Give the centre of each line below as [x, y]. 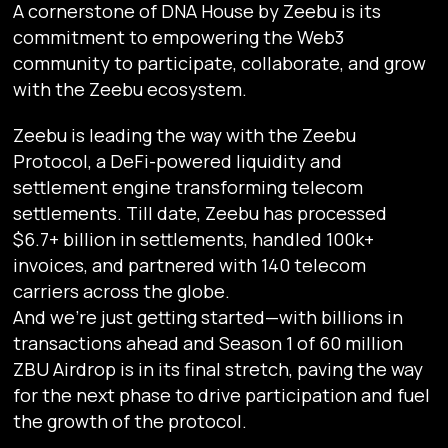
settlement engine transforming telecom [188, 187]
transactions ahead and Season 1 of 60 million [208, 343]
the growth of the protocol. [130, 421]
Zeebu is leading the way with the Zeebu [185, 135]
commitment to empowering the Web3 [179, 37]
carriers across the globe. [126, 291]
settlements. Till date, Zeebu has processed [200, 213]
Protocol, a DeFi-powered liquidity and [178, 161]
